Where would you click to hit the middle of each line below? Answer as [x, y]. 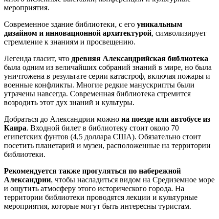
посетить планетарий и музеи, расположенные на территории [107, 145]
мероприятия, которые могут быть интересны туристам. [98, 206]
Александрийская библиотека [155, 58]
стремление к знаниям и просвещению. [70, 42]
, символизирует [179, 33]
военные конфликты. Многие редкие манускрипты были [99, 85]
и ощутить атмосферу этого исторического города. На [94, 188]
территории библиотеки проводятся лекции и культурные [101, 197]
